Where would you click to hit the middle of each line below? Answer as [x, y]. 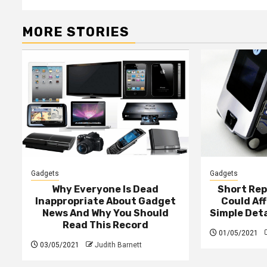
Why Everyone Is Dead [105, 190]
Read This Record [105, 225]
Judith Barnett [118, 245]
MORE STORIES [76, 32]
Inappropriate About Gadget [105, 201]
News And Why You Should [105, 213]
